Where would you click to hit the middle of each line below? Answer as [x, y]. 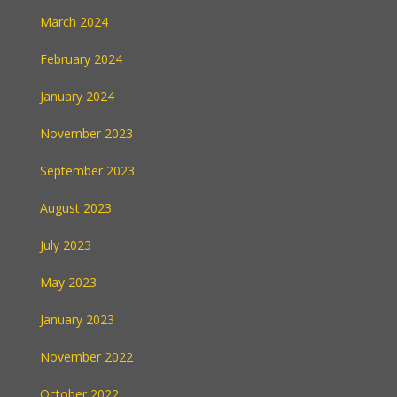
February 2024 [81, 59]
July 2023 [66, 245]
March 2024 [74, 22]
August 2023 [76, 208]
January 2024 [77, 96]
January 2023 [77, 319]
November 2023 [86, 133]
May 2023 [68, 282]
